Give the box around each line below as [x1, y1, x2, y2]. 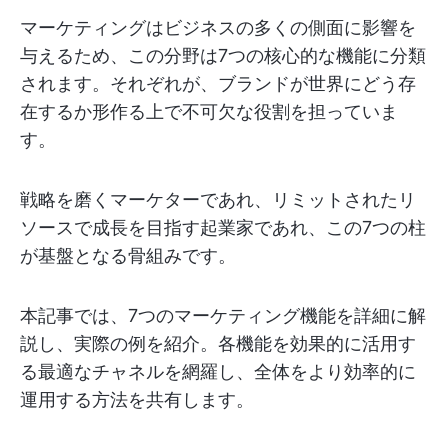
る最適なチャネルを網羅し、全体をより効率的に [20, 361, 416, 382]
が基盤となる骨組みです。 [20, 245, 236, 266]
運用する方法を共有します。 [20, 389, 254, 410]
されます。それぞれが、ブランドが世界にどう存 [20, 73, 416, 94]
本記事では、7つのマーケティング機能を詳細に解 [20, 305, 426, 326]
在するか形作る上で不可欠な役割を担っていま [20, 101, 398, 122]
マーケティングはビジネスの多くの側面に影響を [20, 17, 416, 38]
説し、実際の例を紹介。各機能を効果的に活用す [20, 333, 416, 354]
